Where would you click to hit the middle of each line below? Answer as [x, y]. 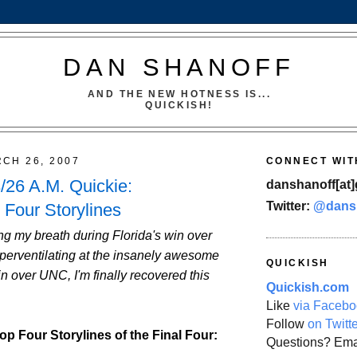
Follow [287, 324]
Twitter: [290, 206]
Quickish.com [308, 287]
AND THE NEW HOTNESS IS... [179, 94]
